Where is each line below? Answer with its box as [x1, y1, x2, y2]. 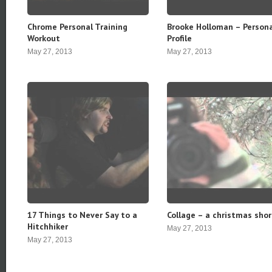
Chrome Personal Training [27, 21, 127, 32]
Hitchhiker [27, 221, 68, 232]
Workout [27, 33, 60, 44]
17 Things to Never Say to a [27, 209, 137, 220]
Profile [167, 33, 192, 44]
